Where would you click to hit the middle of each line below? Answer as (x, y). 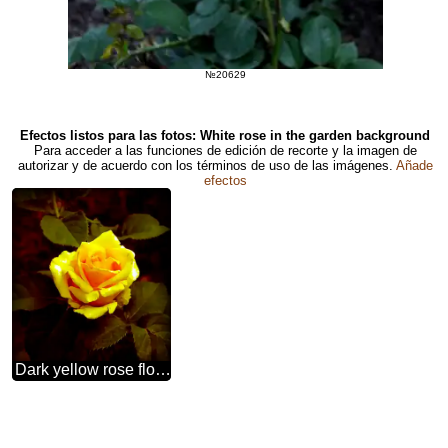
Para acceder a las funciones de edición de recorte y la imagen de (225, 150)
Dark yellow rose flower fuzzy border (163, 369)
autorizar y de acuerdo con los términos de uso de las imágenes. (206, 165)
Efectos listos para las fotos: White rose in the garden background (225, 135)
